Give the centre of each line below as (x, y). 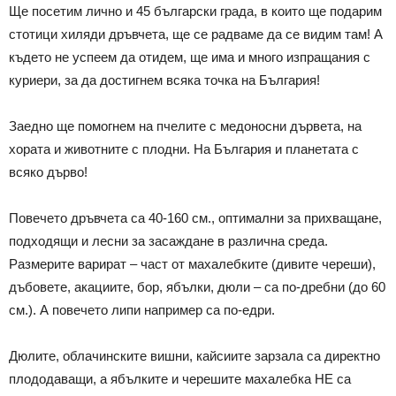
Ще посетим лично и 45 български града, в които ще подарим (195, 11)
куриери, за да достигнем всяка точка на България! (164, 80)
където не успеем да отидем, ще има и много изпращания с (190, 57)
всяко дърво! (48, 172)
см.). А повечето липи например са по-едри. (142, 310)
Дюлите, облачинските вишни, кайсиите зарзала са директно (194, 356)
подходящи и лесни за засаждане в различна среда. (168, 241)
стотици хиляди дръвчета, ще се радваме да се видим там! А (196, 34)
